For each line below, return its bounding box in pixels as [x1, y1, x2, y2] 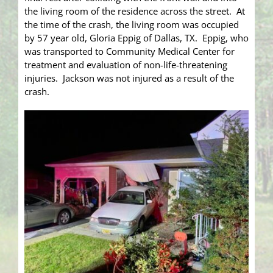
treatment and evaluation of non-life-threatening [24, 58, 227, 71]
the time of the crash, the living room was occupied [24, 18, 239, 31]
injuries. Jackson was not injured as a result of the [24, 72, 234, 85]
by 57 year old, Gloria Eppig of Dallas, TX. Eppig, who [24, 32, 249, 44]
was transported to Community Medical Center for [24, 45, 235, 58]
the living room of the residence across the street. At [24, 5, 245, 18]
